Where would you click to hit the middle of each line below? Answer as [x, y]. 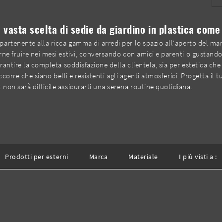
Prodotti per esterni [37, 156]
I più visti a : [198, 156]
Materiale [143, 156]
